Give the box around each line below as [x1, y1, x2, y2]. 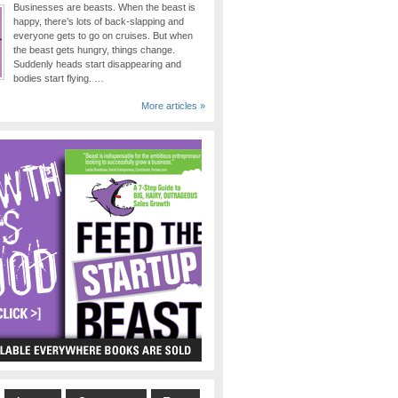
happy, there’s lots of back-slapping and [13, 15, 185, 27]
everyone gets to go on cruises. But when [13, 29, 194, 41]
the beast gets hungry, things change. [13, 44, 176, 55]
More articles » [141, 99, 205, 111]
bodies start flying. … [13, 72, 105, 84]
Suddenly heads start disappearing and [13, 58, 182, 69]
